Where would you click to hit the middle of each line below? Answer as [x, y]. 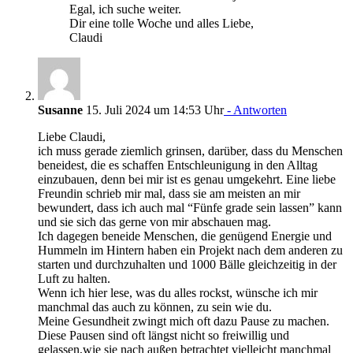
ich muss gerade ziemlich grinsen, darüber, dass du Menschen [190, 151]
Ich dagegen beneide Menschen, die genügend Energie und [185, 236]
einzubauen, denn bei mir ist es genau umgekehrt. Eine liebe [187, 179]
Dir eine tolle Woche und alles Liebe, [162, 23]
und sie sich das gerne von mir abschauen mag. [154, 222]
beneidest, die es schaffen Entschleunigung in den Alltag [178, 165]
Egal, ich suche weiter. [125, 9]
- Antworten [255, 110]
